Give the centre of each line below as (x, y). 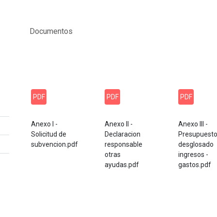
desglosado (196, 144)
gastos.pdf (195, 165)
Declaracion (123, 134)
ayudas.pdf (122, 165)
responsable (124, 144)
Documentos (51, 31)
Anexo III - (193, 124)
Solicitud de (49, 134)
